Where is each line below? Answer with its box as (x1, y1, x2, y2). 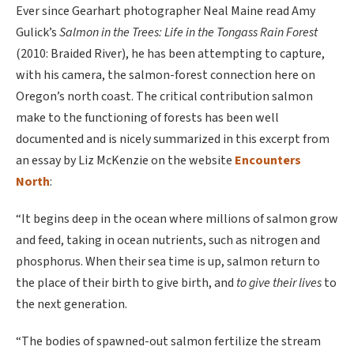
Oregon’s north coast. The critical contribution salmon (16, 88, 313, 105)
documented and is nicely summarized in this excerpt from (16, 130, 330, 148)
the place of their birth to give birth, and (16, 274, 236, 292)
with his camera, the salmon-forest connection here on (16, 66, 315, 84)
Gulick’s (16, 24, 59, 41)
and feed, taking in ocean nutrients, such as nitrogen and (16, 232, 320, 249)
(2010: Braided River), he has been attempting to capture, (16, 45, 325, 62)
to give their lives (236, 274, 322, 292)
